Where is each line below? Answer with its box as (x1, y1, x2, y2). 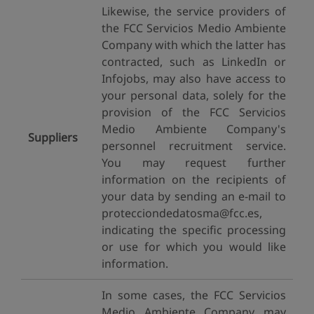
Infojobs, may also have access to (102, 71, 286, 86)
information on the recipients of (102, 172, 286, 187)
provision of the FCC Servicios (102, 104, 286, 120)
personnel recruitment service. (102, 138, 286, 153)
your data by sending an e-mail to (102, 189, 286, 204)
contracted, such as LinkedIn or (102, 54, 286, 69)
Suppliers (28, 130, 78, 145)
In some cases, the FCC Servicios (102, 287, 286, 303)
